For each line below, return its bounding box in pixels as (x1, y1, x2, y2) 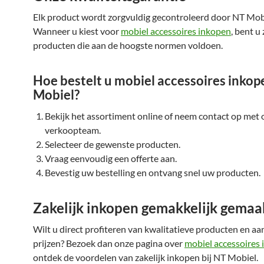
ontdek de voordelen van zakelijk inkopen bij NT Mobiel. (33, 252, 258, 263)
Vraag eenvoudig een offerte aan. (45, 153, 177, 164)
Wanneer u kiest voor (33, 25, 121, 37)
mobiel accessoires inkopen (121, 25, 231, 37)
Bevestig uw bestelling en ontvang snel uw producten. (45, 167, 260, 178)
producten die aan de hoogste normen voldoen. (33, 39, 223, 51)
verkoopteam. (45, 124, 101, 136)
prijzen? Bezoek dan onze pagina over (33, 237, 184, 249)
